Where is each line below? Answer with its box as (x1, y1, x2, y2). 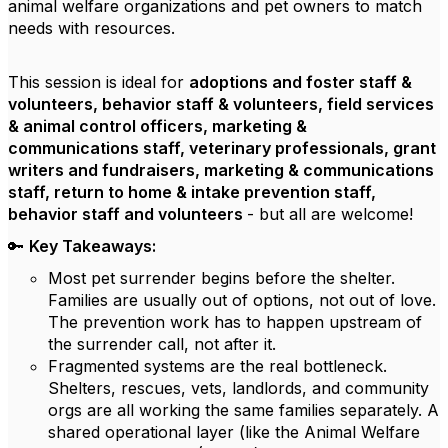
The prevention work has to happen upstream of (48, 312, 422, 332)
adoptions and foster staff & (189, 72, 412, 92)
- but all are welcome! (247, 204, 418, 224)
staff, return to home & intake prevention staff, (8, 182, 376, 202)
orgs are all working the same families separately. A (48, 400, 439, 420)
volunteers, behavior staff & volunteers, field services (8, 94, 434, 114)
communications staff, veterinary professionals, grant (8, 138, 436, 158)
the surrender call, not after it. (48, 334, 276, 354)
